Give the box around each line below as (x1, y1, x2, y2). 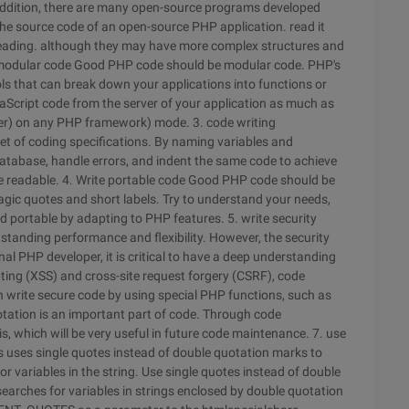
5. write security (227, 211, 317, 225)
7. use (312, 326, 346, 341)
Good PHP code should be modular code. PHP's (74, 58, 341, 72)
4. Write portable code (62, 173, 188, 187)
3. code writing (193, 115, 276, 130)
